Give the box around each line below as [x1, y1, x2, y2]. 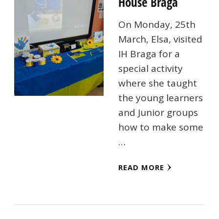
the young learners [118, 91, 203, 105]
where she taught [118, 77, 197, 90]
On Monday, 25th [118, 18, 196, 31]
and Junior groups [118, 106, 198, 119]
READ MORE [118, 162, 165, 173]
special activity [118, 62, 183, 75]
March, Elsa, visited [118, 33, 203, 46]
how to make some [118, 121, 204, 134]
